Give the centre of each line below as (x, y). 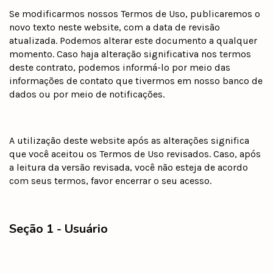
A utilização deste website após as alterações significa (129, 140)
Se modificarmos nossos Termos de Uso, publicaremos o (135, 13)
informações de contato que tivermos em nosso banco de (136, 80)
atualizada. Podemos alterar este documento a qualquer (133, 40)
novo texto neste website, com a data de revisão (115, 27)
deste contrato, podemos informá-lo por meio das (120, 67)
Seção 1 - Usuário (58, 229)
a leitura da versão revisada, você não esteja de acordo (129, 167)
